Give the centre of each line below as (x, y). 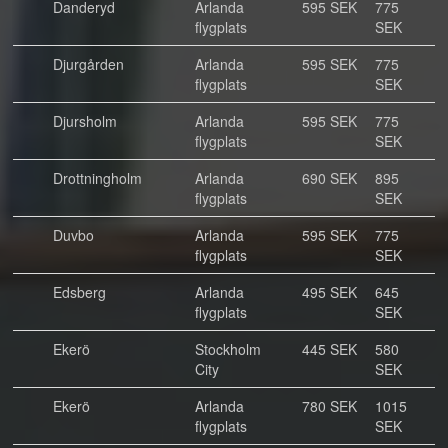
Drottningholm (97, 178)
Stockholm (228, 349)
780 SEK (329, 406)
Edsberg (79, 292)
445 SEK (329, 349)
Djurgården (88, 64)
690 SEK (329, 178)
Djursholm (85, 121)
